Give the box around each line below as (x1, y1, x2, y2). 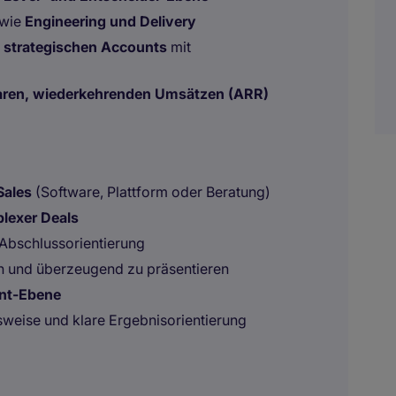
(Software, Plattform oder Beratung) (32, 183, 270, 201)
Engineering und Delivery (25, 12, 196, 30)
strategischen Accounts (4, 38, 167, 56)
